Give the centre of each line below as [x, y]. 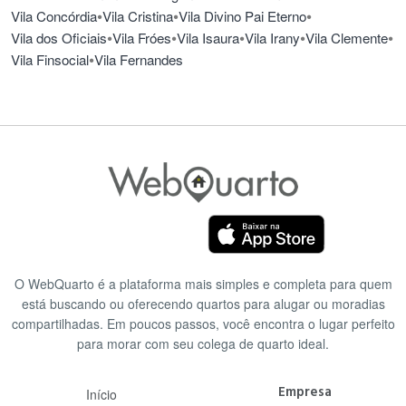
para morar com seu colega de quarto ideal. [203, 343]
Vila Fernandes [139, 60]
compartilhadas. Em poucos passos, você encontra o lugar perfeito [203, 323]
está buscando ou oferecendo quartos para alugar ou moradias [203, 303]
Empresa [304, 391]
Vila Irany [272, 38]
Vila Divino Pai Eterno [242, 16]
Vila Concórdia [54, 16]
